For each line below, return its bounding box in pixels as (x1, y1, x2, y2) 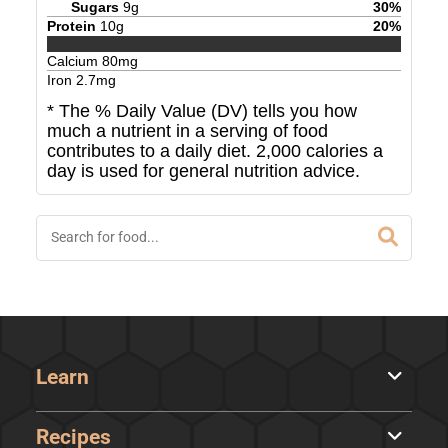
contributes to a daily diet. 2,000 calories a (46, 141, 383, 162)
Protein (46, 17, 96, 34)
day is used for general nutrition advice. (46, 161, 360, 182)
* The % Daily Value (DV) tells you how (46, 101, 357, 122)
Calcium (46, 53, 102, 70)
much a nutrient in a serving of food (46, 121, 328, 142)
